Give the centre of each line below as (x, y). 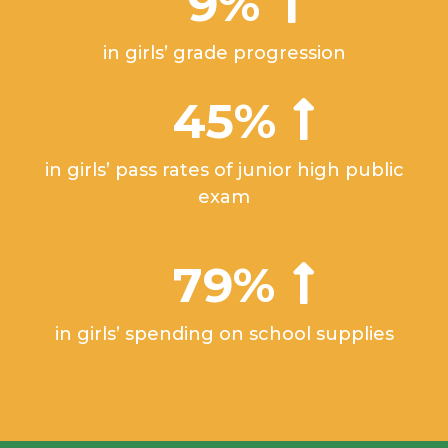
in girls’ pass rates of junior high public (224, 170)
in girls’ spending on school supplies (224, 334)
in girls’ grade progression (224, 53)
